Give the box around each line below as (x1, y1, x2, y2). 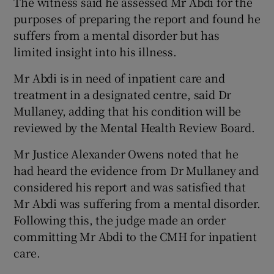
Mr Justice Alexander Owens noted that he (13, 145, 239, 161)
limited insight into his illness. (13, 43, 177, 59)
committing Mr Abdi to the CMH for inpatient (13, 228, 257, 244)
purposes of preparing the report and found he (13, 10, 261, 26)
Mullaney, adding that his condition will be (13, 102, 241, 119)
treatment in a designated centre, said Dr (13, 86, 232, 102)
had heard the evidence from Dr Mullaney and (13, 161, 259, 178)
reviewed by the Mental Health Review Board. (13, 119, 255, 135)
